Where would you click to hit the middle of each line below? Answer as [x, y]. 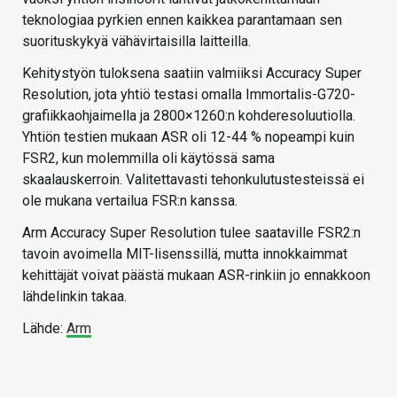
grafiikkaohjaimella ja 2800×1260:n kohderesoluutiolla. [189, 116]
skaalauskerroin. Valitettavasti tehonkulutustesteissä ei [193, 180]
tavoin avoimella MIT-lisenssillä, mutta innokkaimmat [185, 254]
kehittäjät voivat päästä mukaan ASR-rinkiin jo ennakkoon [196, 276]
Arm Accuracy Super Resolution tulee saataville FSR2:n [191, 233]
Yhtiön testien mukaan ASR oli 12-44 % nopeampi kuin [188, 137]
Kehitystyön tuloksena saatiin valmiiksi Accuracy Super [192, 74]
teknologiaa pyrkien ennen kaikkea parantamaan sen [182, 20]
